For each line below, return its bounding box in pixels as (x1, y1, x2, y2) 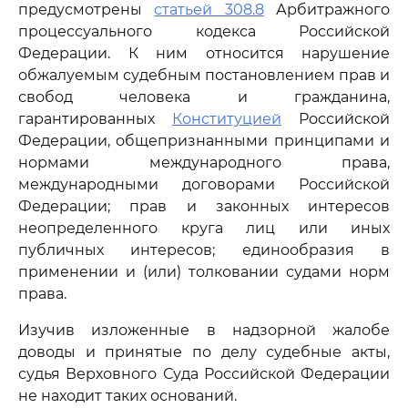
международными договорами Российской (18, 176, 390, 193)
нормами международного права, (18, 154, 390, 171)
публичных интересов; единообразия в (18, 241, 390, 259)
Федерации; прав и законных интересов (18, 198, 390, 215)
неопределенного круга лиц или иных (18, 219, 390, 237)
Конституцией (172, 110, 281, 127)
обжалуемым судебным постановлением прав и (18, 66, 390, 84)
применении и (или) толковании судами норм (18, 263, 390, 280)
